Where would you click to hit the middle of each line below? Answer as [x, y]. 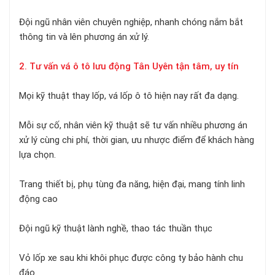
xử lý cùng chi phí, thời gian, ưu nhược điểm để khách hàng [137, 140]
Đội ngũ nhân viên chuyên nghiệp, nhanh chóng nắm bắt [131, 22]
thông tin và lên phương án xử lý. [84, 37]
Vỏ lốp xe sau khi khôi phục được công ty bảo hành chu [131, 258]
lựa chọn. [37, 155]
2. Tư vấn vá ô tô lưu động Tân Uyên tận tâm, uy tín [129, 67]
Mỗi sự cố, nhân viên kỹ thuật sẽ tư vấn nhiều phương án [133, 126]
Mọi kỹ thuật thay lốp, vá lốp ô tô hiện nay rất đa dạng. [129, 96]
